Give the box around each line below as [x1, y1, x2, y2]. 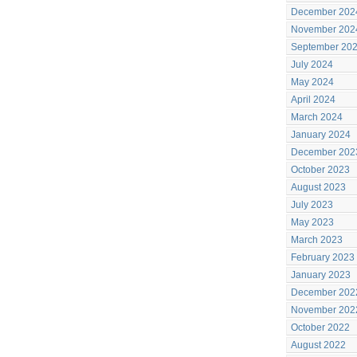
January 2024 [291, 129, 351, 140]
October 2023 [291, 164, 350, 175]
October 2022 [291, 322, 350, 333]
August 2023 [291, 182, 346, 193]
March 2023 [291, 234, 343, 245]
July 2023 [291, 199, 333, 210]
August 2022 [291, 339, 346, 351]
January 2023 [291, 269, 351, 280]
